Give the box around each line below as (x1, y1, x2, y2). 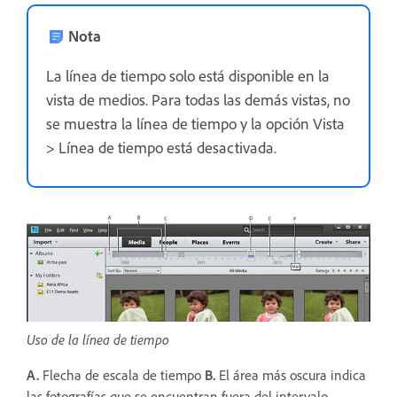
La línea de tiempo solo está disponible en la (46, 66, 330, 85)
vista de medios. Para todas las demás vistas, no (46, 90, 350, 109)
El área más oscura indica (215, 366, 366, 385)
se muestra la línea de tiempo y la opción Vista (46, 113, 345, 133)
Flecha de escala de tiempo (39, 366, 205, 385)
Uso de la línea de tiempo (27, 331, 169, 349)
